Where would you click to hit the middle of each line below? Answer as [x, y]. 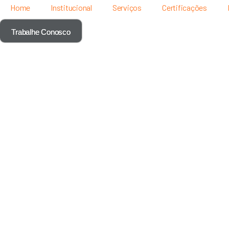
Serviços [127, 7]
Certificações [185, 7]
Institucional [71, 7]
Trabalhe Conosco [41, 32]
